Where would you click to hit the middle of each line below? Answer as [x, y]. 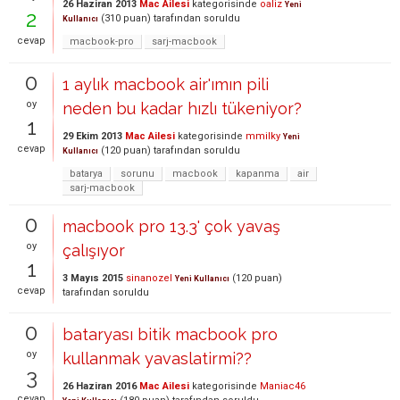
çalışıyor [94, 250]
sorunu [137, 174]
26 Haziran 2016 [100, 386]
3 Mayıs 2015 [93, 278]
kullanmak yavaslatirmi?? [157, 358]
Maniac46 [283, 386]
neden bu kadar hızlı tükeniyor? [182, 108]
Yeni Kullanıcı [202, 279]
